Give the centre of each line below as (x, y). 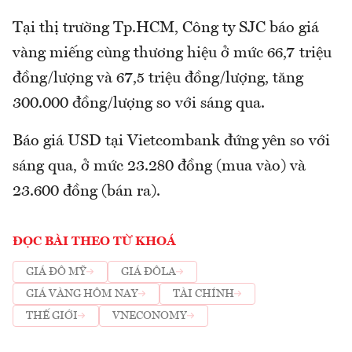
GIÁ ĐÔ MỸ (56, 272)
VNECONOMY (150, 316)
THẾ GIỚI (52, 316)
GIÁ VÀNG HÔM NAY (82, 294)
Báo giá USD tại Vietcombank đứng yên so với (171, 141)
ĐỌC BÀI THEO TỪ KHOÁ (94, 242)
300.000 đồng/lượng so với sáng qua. (139, 103)
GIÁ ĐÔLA (148, 272)
